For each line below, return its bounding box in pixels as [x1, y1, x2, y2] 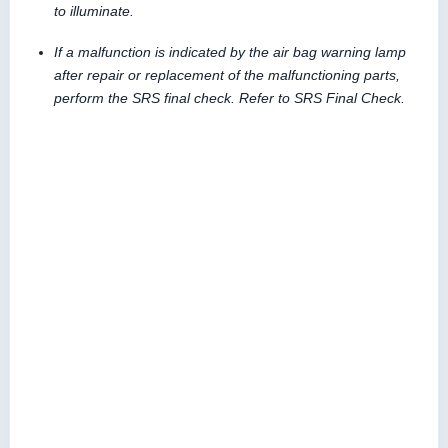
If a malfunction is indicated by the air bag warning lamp [54, 43, 406, 60]
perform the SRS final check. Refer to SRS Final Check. [54, 89, 405, 106]
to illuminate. [54, 2, 134, 19]
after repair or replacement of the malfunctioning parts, [54, 66, 400, 83]
